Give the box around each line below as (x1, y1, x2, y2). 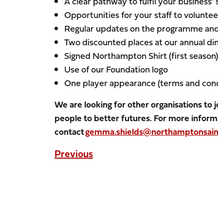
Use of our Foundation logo (64, 63, 173, 76)
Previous (54, 146, 93, 161)
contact (54, 125, 85, 139)
